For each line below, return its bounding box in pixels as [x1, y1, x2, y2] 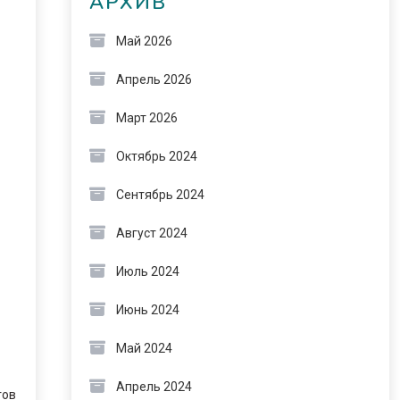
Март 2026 [115, 111, 178, 125]
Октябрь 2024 [115, 149, 197, 163]
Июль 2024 [115, 264, 179, 279]
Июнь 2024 [115, 303, 179, 317]
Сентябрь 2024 [115, 187, 204, 202]
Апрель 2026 [115, 72, 192, 87]
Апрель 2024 [115, 379, 192, 394]
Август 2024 [115, 226, 187, 240]
